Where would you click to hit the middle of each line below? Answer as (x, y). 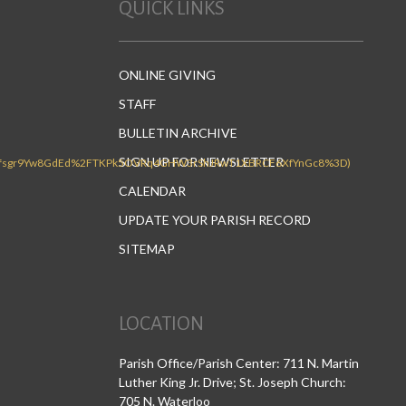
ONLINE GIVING (167, 75)
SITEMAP (147, 249)
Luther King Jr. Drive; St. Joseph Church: (232, 382)
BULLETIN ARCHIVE (178, 133)
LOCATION (161, 324)
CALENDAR (152, 191)
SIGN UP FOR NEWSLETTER (201, 162)
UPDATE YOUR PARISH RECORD (215, 220)
